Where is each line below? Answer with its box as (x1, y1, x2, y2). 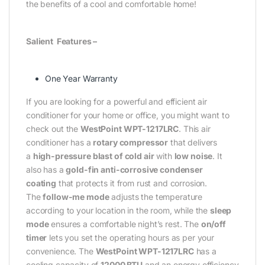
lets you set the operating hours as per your (47, 232, 215, 243)
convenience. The (26, 246, 96, 257)
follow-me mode (43, 192, 109, 202)
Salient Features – (26, 36, 98, 47)
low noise (174, 151, 213, 161)
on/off (201, 219, 226, 230)
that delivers (168, 137, 218, 148)
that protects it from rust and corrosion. (56, 178, 208, 189)
